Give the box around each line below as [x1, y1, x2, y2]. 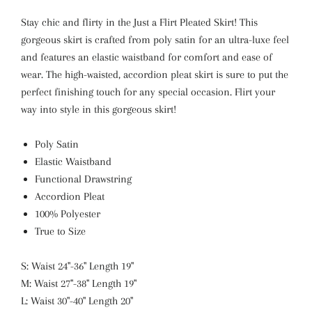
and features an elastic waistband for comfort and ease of [21, 51, 272, 63]
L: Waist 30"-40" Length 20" [21, 295, 133, 307]
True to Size [35, 225, 86, 237]
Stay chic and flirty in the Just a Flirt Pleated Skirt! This [21, 16, 258, 29]
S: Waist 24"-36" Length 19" [21, 260, 134, 272]
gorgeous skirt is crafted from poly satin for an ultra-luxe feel [21, 33, 289, 46]
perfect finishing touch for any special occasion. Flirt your [21, 86, 275, 98]
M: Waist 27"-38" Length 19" [21, 277, 136, 290]
